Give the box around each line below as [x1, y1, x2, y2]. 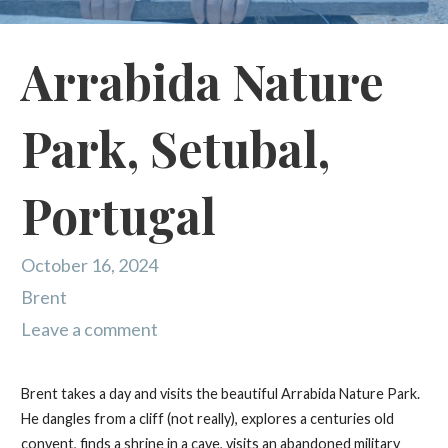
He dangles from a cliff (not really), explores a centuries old [20, 410, 394, 428]
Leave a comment [20, 318, 158, 341]
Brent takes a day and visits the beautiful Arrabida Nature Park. [20, 385, 420, 403]
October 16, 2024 [20, 254, 158, 277]
